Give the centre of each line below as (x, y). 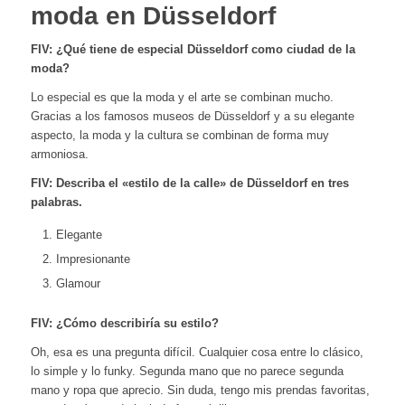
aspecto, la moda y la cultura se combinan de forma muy (179, 136)
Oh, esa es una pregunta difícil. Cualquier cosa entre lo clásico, (197, 352)
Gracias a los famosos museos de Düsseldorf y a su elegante (192, 117)
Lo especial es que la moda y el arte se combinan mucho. (182, 98)
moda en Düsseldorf (153, 16)
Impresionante (93, 259)
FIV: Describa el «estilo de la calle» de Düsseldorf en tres (189, 184)
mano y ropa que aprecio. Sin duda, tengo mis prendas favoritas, (200, 390)
